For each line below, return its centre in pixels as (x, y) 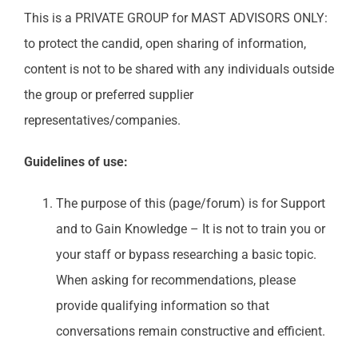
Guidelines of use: (76, 161)
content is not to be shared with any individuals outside (179, 69)
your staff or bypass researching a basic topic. (186, 254)
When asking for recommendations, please (175, 280)
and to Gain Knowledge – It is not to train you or (190, 229)
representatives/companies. (102, 120)
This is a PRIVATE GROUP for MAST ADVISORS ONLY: (175, 18)
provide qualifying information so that (162, 305)
